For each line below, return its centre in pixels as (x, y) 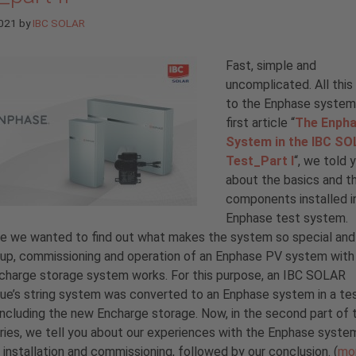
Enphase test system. (287, 218)
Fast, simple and (271, 65)
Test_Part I (260, 161)
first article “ (260, 122)
